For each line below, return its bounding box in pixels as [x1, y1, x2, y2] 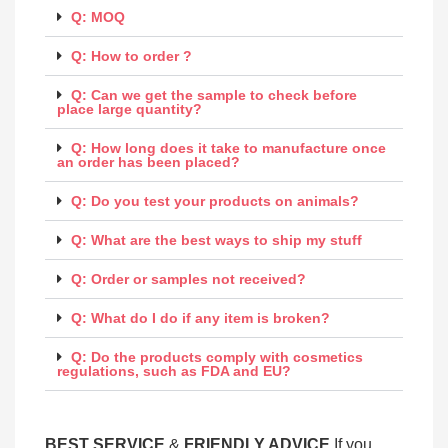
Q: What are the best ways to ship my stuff [71, 232, 362, 248]
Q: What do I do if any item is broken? [71, 310, 330, 326]
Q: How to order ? [71, 48, 192, 64]
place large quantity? [57, 101, 202, 117]
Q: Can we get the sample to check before [71, 87, 357, 103]
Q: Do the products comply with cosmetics [71, 349, 363, 365]
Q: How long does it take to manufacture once [71, 140, 386, 156]
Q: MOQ [71, 9, 125, 25]
